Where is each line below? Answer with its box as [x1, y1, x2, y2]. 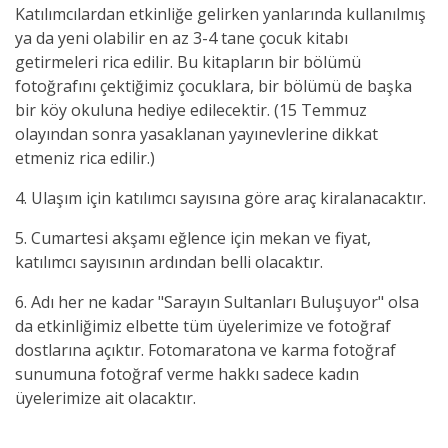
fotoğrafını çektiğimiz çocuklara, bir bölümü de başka [15, 75, 412, 97]
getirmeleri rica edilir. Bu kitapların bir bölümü [15, 51, 361, 73]
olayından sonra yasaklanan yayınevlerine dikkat [15, 123, 378, 145]
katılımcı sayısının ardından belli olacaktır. [15, 251, 323, 273]
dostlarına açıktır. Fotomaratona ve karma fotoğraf [15, 339, 396, 361]
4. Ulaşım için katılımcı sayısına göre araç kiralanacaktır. [15, 187, 426, 209]
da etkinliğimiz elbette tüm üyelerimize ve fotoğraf [15, 315, 391, 337]
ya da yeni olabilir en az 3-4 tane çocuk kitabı [15, 27, 348, 49]
